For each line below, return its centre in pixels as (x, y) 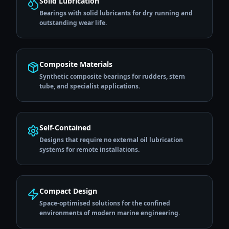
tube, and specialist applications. (90, 86)
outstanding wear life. (73, 23)
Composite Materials (76, 64)
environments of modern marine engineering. (110, 213)
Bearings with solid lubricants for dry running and (116, 13)
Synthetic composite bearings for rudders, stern (112, 76)
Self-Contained (65, 128)
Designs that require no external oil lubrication (111, 140)
